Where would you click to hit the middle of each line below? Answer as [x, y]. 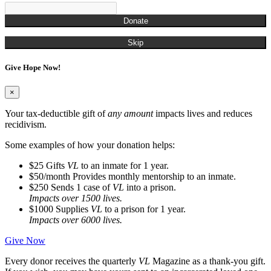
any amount [130, 113]
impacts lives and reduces [203, 113]
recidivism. [26, 124]
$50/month [50, 176]
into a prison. [150, 187]
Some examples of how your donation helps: [90, 145]
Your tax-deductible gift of [56, 113]
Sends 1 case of [80, 187]
